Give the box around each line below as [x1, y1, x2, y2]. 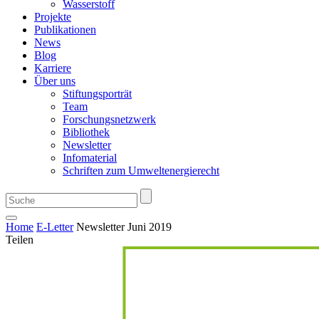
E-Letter [36, 221, 73, 233]
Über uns [34, 75, 75, 87]
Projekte [34, 11, 71, 23]
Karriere [34, 62, 71, 74]
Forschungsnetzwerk [63, 113, 156, 125]
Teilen [6, 234, 33, 246]
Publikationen [34, 23, 96, 36]
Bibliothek [63, 126, 110, 138]
